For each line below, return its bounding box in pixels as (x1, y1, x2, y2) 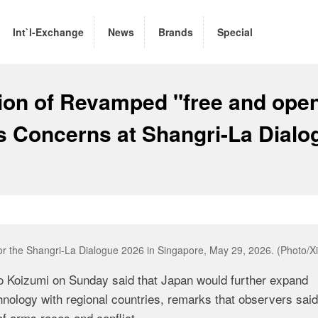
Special (217, 24, 253, 39)
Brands (158, 24, 193, 39)
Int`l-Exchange (13, 24, 84, 39)
